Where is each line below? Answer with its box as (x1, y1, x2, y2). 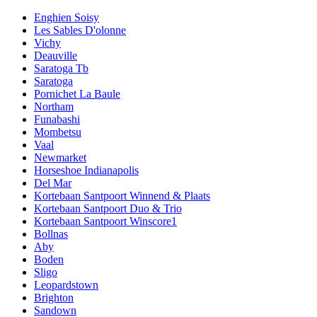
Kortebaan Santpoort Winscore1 (34, 214, 177, 227)
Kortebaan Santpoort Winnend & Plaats (34, 189, 210, 202)
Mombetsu (34, 125, 81, 138)
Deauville (34, 49, 77, 62)
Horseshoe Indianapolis (34, 163, 139, 176)
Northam (34, 100, 74, 113)
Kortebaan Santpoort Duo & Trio (34, 202, 182, 214)
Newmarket (34, 151, 86, 163)
